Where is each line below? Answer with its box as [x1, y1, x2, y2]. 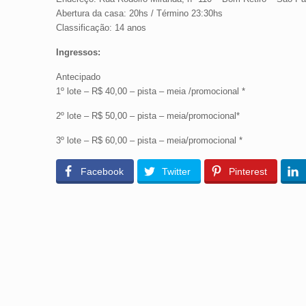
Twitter [161, 166, 191, 177]
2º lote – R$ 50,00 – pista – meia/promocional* [55, 111, 240, 121]
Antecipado [55, 72, 100, 82]
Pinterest [228, 166, 267, 177]
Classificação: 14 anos [55, 23, 146, 33]
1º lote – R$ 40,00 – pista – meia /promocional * [55, 86, 245, 96]
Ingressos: [55, 47, 100, 57]
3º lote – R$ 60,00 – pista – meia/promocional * [55, 135, 242, 145]
